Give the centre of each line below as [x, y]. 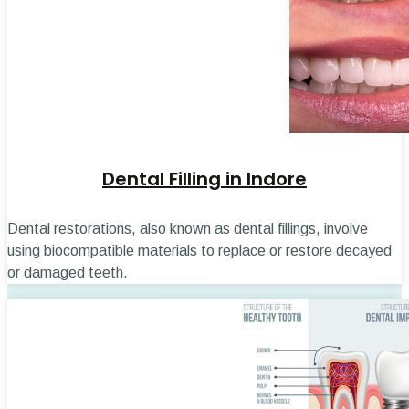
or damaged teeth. [68, 272]
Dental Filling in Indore [204, 178]
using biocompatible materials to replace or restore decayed [199, 250]
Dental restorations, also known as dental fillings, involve [188, 228]
